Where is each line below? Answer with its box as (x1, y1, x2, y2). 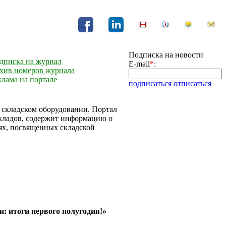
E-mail (129, 60, 150, 68)
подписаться (129, 79, 172, 88)
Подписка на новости (129, 50, 203, 59)
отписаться (174, 79, 211, 88)
